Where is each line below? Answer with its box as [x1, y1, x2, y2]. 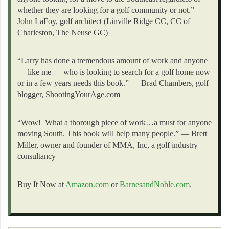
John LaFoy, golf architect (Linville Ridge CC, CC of [17, 17, 190, 26]
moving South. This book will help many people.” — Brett [17, 129, 207, 139]
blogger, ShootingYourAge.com [17, 90, 120, 99]
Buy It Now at [17, 180, 65, 189]
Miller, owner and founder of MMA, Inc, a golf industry [17, 141, 198, 150]
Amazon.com [65, 180, 109, 189]
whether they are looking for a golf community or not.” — [17, 6, 204, 15]
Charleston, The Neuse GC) [17, 28, 108, 37]
